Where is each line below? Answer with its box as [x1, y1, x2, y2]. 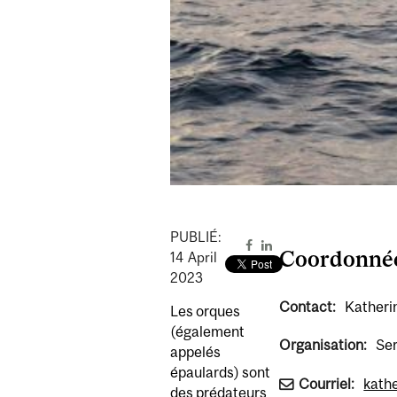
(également [170, 323, 245, 340]
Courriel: [298, 375, 357, 392]
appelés [170, 344, 221, 361]
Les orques [170, 303, 240, 320]
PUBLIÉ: [170, 228, 222, 245]
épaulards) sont [170, 364, 270, 381]
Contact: [278, 299, 339, 315]
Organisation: [278, 337, 370, 354]
